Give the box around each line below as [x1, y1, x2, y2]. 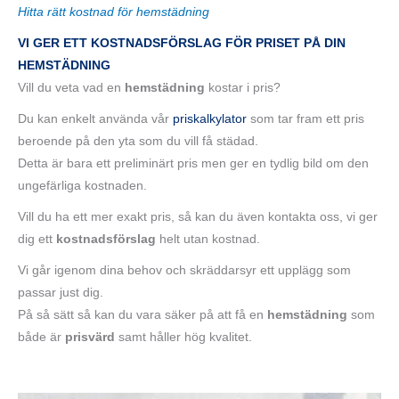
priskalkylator [173, 112, 247, 126]
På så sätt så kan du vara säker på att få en [18, 308, 267, 322]
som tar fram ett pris [247, 112, 364, 126]
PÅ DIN [300, 37, 346, 51]
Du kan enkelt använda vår [18, 112, 173, 126]
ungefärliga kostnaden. [18, 179, 147, 193]
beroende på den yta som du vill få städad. [18, 134, 258, 149]
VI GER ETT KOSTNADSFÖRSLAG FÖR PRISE [18, 37, 292, 51]
